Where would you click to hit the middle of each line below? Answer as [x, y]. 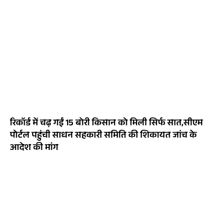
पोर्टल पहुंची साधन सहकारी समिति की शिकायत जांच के [103, 136]
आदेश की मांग [34, 149]
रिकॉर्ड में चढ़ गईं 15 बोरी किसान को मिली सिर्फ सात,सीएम [106, 124]
